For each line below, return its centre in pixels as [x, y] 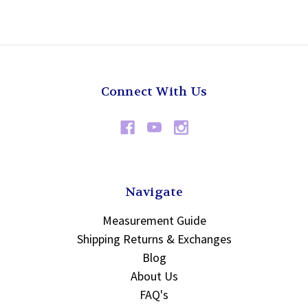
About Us [154, 276]
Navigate [154, 192]
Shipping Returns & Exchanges [154, 239]
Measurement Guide [154, 220]
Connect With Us [154, 91]
